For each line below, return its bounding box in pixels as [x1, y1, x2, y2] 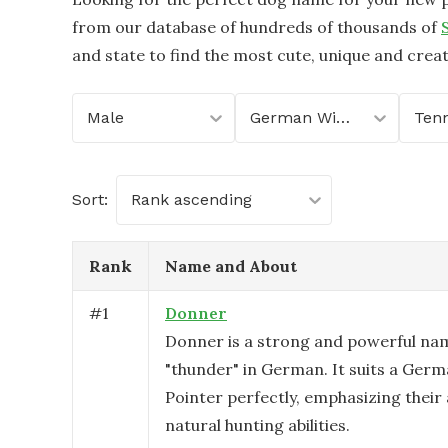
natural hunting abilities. [165, 415, 350, 435]
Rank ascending [131, 190, 252, 209]
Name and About [165, 256, 297, 276]
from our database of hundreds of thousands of [72, 17, 437, 37]
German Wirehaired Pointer [336, 108, 351, 127]
